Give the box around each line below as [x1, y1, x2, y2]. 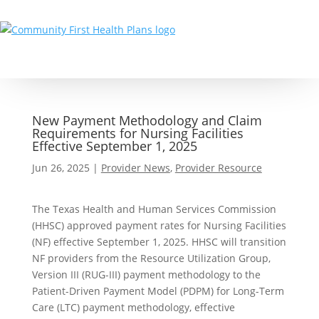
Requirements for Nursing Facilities [31, 125, 244, 142]
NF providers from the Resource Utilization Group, [31, 251, 271, 265]
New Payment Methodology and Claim [31, 112, 262, 129]
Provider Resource [174, 161, 262, 174]
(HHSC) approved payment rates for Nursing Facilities [31, 219, 286, 232]
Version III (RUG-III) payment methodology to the [31, 268, 261, 281]
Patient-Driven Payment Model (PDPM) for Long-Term [31, 284, 284, 298]
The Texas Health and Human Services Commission [31, 202, 276, 216]
